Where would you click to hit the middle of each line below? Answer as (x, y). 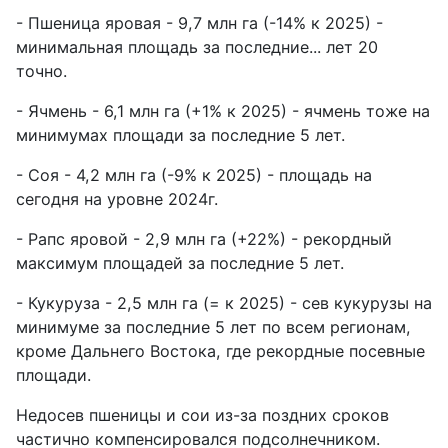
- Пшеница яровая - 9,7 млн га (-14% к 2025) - (199, 22)
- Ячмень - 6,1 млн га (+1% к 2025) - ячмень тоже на (223, 110)
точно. (41, 70)
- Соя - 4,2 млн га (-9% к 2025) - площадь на (194, 174)
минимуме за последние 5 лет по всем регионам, (213, 326)
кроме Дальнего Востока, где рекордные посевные (220, 350)
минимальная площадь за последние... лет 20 (197, 46)
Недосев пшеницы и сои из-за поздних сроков (202, 414)
